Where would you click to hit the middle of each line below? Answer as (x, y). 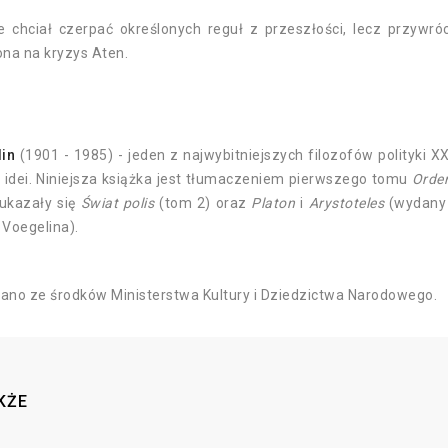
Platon (273, 203)
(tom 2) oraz (203, 203)
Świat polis (117, 203)
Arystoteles (346, 203)
